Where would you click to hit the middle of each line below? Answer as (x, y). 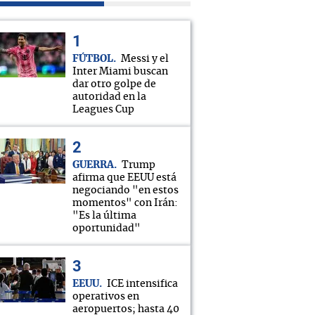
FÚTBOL (93, 59)
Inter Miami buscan (120, 72)
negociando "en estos (126, 191)
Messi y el (145, 59)
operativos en (106, 297)
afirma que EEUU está (124, 178)
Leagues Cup (103, 110)
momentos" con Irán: (125, 203)
